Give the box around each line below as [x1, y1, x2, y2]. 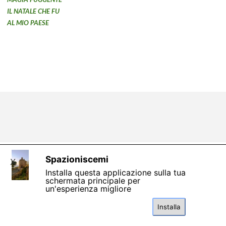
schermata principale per [45, 176, 140, 186]
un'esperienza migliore [45, 184, 131, 194]
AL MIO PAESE [7, 19, 49, 27]
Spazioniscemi [45, 154, 108, 164]
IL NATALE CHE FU [7, 7, 60, 16]
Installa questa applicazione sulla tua [45, 167, 186, 178]
